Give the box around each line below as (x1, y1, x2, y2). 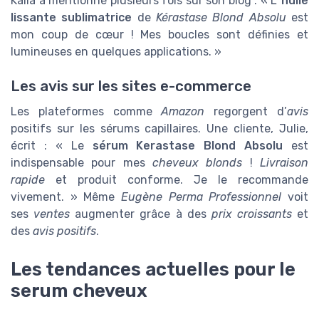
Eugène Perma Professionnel (121, 189, 282, 204)
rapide (11, 172, 45, 187)
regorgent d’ (204, 104, 288, 118)
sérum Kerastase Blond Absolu (92, 138, 283, 152)
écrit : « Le (11, 138, 93, 152)
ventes (33, 206, 70, 221)
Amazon (161, 104, 205, 118)
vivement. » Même (11, 189, 121, 204)
